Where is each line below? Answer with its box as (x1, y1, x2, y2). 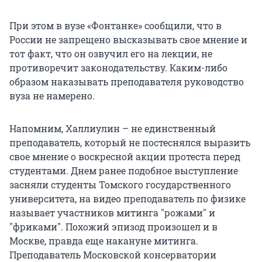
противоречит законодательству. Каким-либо (9, 61, 227, 74)
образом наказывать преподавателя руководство (9, 75, 244, 88)
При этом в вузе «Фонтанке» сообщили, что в (9, 19, 222, 32)
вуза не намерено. (9, 89, 95, 102)
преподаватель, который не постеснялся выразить (9, 136, 250, 149)
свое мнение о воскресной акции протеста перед (9, 150, 240, 163)
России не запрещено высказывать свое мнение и (9, 33, 247, 46)
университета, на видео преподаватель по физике (9, 192, 246, 205)
